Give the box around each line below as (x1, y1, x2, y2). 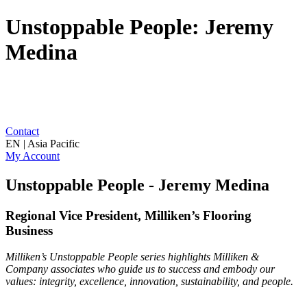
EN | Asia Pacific (5, 137, 79, 149)
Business (5, 223, 53, 238)
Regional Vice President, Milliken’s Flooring (5, 208, 251, 223)
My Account (5, 149, 60, 162)
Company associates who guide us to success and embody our (5, 263, 275, 275)
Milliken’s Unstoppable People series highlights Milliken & (5, 251, 259, 263)
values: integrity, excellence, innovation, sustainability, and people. (5, 275, 293, 288)
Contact (5, 125, 39, 137)
